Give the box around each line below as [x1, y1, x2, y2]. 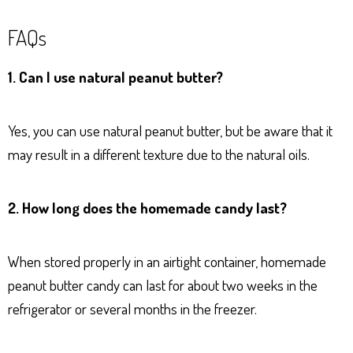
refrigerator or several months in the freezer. [8, 298, 257, 318]
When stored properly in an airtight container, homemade [8, 251, 326, 271]
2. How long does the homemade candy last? [8, 197, 287, 217]
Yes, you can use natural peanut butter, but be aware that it [8, 120, 333, 140]
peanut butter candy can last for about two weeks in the [8, 274, 318, 295]
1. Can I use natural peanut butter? [8, 66, 223, 87]
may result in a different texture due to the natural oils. [8, 143, 310, 164]
